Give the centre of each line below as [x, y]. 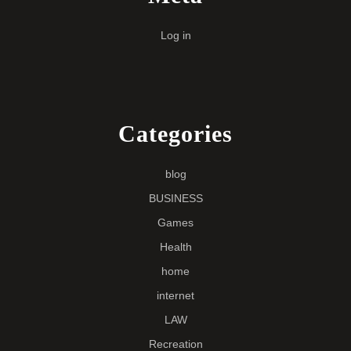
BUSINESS [175, 199]
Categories [175, 134]
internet [175, 296]
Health [175, 247]
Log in [175, 36]
